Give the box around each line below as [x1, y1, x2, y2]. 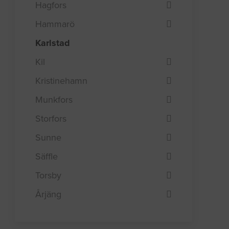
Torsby [35, 169, 62, 181]
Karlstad [35, 37, 71, 49]
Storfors [35, 112, 67, 124]
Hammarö [35, 18, 75, 30]
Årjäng [35, 188, 62, 200]
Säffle [35, 150, 58, 162]
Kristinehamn [35, 75, 88, 86]
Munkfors [35, 94, 73, 105]
